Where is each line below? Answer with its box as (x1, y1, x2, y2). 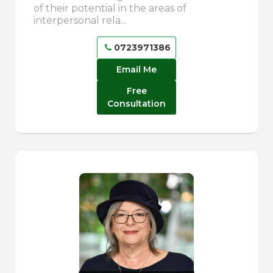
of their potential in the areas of (34, 2, 186, 15)
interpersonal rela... (34, 15, 126, 27)
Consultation (107, 98, 166, 110)
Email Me (116, 64, 157, 76)
